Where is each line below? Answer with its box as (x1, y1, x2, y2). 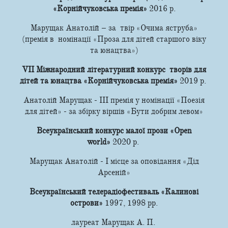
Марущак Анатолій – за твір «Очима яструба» (31, 22, 197, 33)
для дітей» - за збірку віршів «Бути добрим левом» (25, 106, 203, 117)
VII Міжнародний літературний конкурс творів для (22, 64, 206, 75)
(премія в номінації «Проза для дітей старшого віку (22, 34, 206, 44)
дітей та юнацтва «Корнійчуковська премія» (20, 75, 180, 86)
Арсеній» (98, 167, 130, 178)
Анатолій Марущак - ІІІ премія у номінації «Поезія (23, 95, 205, 105)
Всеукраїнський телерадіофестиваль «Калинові (30, 186, 198, 197)
